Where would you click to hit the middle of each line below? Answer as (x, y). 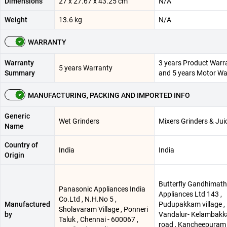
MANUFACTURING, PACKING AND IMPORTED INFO (109, 96)
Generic (17, 116)
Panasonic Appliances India (102, 189)
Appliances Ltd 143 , (190, 194)
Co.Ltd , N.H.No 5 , (88, 199)
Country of (21, 145)
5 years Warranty (86, 68)
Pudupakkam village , (192, 204)
